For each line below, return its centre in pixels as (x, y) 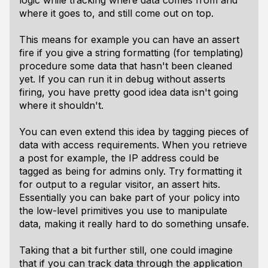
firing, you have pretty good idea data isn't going (129, 92)
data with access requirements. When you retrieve (133, 145)
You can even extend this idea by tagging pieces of (134, 132)
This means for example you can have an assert (129, 39)
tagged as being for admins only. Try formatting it (130, 171)
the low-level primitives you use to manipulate (123, 211)
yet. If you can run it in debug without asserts (122, 79)
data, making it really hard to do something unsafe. (134, 224)
